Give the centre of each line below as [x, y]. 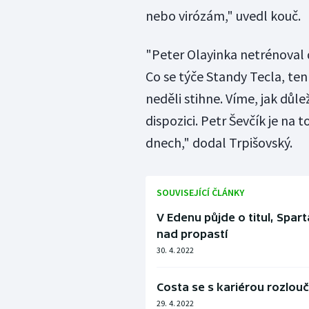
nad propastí [192, 234]
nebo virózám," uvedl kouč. [223, 16]
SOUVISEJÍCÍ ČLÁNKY [200, 193]
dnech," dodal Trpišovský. [219, 143]
